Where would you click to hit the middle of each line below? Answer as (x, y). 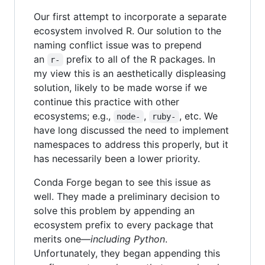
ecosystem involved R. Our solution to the (127, 30)
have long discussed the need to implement (131, 130)
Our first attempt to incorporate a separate (130, 16)
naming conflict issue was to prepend (118, 45)
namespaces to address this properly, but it (131, 144)
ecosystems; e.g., (74, 116)
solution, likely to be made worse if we (120, 87)
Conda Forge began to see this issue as (122, 182)
